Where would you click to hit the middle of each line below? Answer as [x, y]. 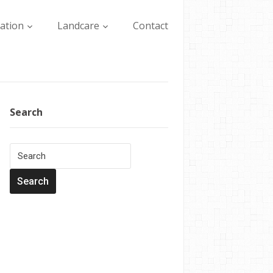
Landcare [78, 26]
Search [26, 112]
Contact [151, 26]
